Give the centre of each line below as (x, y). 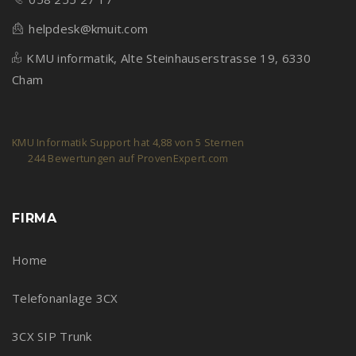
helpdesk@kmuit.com (89, 28)
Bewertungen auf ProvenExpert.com (137, 158)
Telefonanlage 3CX (65, 298)
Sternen (223, 142)
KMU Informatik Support (72, 142)
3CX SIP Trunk (52, 336)
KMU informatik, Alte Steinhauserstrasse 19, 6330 (169, 58)
